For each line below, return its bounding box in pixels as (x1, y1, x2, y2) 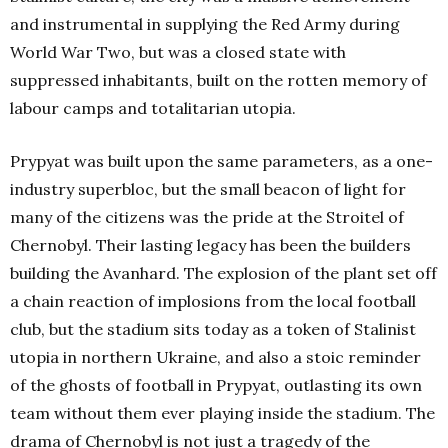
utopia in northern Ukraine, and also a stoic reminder (10, 347, 421, 368)
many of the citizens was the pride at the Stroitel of (10, 207, 404, 228)
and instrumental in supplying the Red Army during (10, 14, 400, 35)
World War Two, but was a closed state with (10, 42, 346, 63)
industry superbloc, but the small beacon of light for (10, 179, 406, 200)
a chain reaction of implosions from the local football (10, 291, 416, 312)
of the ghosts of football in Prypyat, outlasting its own (10, 375, 422, 396)
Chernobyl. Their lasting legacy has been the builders (10, 235, 411, 256)
